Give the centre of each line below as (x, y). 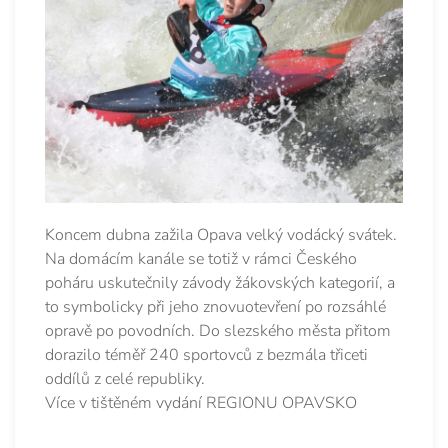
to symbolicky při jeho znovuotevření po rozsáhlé (215, 306)
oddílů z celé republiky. (127, 378)
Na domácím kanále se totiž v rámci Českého (201, 258)
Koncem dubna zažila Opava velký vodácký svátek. (221, 234)
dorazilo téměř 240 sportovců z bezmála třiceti (206, 354)
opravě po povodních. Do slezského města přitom (218, 330)
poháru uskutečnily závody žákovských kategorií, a (220, 282)
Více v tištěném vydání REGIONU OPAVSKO (201, 402)
